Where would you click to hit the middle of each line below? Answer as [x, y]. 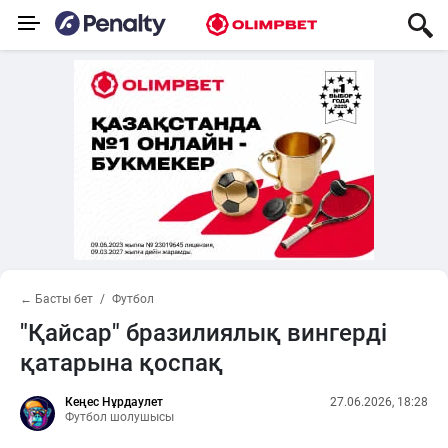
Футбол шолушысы [119, 417]
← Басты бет [56, 299]
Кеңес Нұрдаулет [114, 402]
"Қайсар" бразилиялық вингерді [203, 333]
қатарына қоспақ [121, 363]
